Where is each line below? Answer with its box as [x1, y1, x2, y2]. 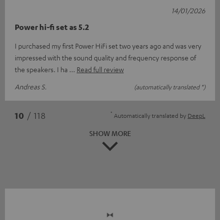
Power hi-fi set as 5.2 [15, 22, 89, 32]
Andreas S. [15, 82, 47, 91]
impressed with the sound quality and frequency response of [15, 53, 196, 62]
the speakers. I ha [15, 64, 69, 74]
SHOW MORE [89, 128, 131, 137]
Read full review [77, 64, 124, 74]
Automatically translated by [112, 111, 188, 119]
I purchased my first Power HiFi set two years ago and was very [15, 41, 201, 50]
